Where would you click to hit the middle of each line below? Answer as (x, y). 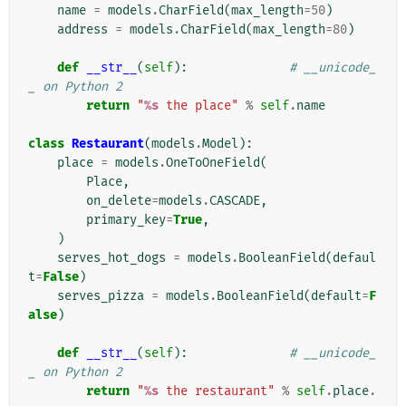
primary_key (126, 219)
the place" (198, 105)
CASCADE (235, 200)
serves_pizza (101, 295)
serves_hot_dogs (111, 257)
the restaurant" (217, 391)
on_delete (119, 200)
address (82, 29)
